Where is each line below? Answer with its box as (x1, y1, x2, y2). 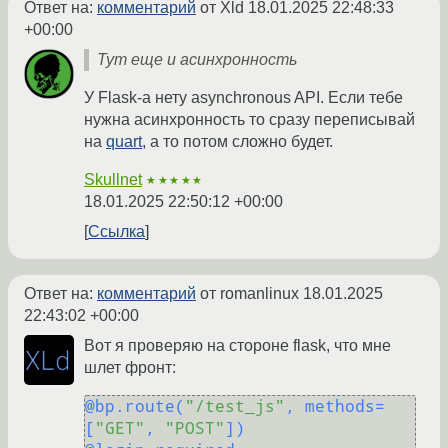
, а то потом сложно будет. (142, 133, 333, 151)
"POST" (165, 419, 225, 439)
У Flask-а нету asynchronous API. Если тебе (84, 89, 403, 107)
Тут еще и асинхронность (97, 51, 297, 69)
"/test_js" (185, 397, 285, 417)
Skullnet (84, 171, 142, 189)
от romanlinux (196, 285, 303, 303)
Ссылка (88, 223, 145, 241)
